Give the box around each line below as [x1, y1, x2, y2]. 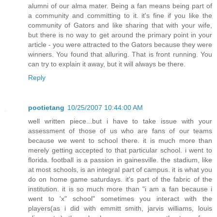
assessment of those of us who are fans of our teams [28, 127, 212, 135]
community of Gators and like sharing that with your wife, [28, 21, 212, 30]
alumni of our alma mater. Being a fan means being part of [28, 2, 212, 10]
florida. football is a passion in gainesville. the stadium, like [28, 156, 212, 164]
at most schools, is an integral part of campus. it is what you [28, 166, 212, 174]
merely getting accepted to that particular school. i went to [28, 146, 212, 155]
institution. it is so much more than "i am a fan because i [28, 185, 212, 193]
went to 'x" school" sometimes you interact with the [28, 195, 212, 203]
